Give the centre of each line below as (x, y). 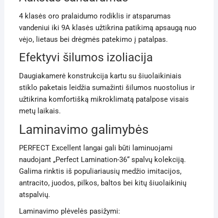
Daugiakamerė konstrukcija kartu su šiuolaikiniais (100, 76)
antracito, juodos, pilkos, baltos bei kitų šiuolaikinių (102, 183)
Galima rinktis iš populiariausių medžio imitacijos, (100, 172)
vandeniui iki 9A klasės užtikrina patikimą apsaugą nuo (108, 28)
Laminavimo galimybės (83, 130)
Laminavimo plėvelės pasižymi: (69, 211)
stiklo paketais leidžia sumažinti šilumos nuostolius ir (107, 88)
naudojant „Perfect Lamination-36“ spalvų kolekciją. (102, 160)
